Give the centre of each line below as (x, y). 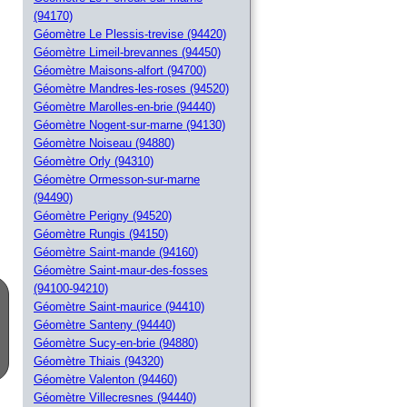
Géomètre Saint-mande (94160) (116, 253)
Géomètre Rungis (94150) (101, 234)
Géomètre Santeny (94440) (104, 325)
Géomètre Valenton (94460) (105, 380)
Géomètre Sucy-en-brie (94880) (116, 343)
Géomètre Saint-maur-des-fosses (121, 271)
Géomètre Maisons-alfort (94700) (120, 71)
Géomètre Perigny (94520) (103, 216)
